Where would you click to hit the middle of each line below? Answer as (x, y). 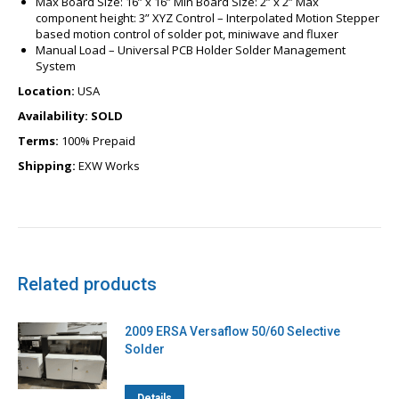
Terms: (38, 140)
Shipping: (47, 165)
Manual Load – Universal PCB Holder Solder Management (191, 49)
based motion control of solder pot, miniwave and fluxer (187, 33)
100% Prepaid (97, 140)
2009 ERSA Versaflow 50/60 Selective (232, 331)
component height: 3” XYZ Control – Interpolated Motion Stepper (208, 17)
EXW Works (108, 165)
